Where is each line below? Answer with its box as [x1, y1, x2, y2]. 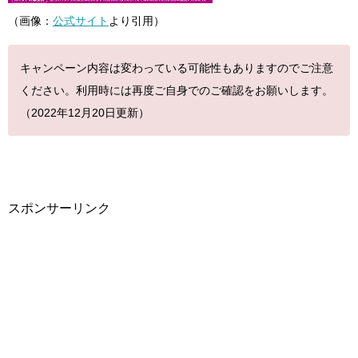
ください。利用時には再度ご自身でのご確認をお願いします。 [20, 84, 333, 97]
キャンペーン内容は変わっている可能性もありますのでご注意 [20, 62, 333, 74]
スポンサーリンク [8, 201, 110, 215]
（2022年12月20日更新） [20, 106, 149, 119]
